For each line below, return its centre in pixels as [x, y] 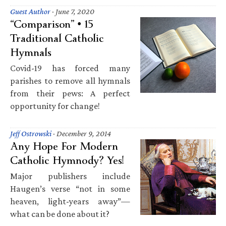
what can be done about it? [60, 214]
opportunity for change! [55, 106]
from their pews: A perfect [70, 93]
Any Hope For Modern [64, 146]
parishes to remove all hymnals [70, 80]
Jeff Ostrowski [31, 133]
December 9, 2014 [84, 133]
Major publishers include [70, 176]
